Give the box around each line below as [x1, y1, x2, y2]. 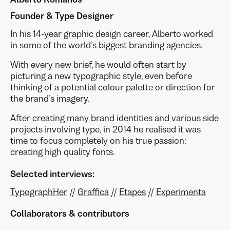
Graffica [78, 187, 109, 197]
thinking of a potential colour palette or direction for [10, 82, 215, 92]
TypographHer [10, 187, 67, 197]
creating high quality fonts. [10, 147, 115, 157]
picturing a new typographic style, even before [10, 71, 192, 81]
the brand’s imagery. [10, 93, 90, 104]
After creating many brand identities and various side [10, 113, 219, 123]
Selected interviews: [10, 169, 94, 179]
